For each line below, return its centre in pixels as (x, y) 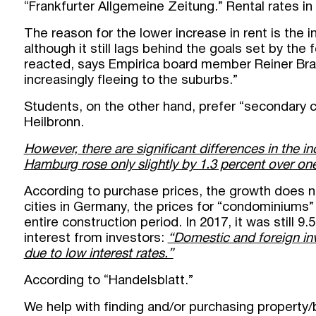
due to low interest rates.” (98, 254)
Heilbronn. (54, 123)
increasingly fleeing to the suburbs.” (130, 80)
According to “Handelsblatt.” (108, 281)
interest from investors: (96, 238)
